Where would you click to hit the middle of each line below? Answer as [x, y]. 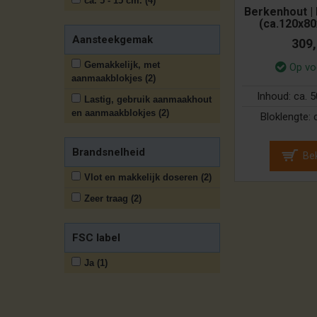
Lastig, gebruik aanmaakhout [148, 99]
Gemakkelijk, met [122, 65]
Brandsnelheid [109, 152]
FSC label [96, 238]
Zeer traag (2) [113, 198]
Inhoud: [275, 97]
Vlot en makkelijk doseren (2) [148, 177]
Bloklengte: [287, 117]
